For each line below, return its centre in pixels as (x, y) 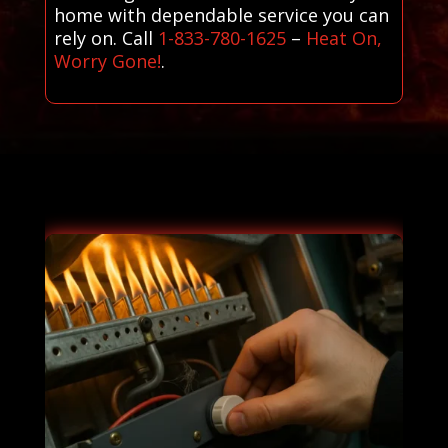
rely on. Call (105, 37)
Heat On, (343, 37)
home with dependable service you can (221, 14)
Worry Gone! (107, 60)
